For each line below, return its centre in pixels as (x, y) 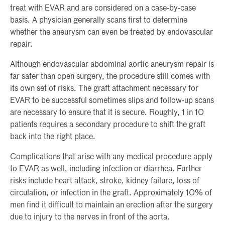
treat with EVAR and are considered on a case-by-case (103, 8)
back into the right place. (53, 137)
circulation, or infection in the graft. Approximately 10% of (111, 193)
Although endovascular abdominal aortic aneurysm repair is (112, 65)
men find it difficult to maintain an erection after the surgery (111, 205)
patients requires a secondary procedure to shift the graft (108, 125)
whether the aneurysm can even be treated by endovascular (111, 32)
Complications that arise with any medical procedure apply (111, 157)
